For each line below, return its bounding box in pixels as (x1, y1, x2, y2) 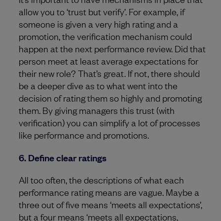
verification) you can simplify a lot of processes (19, 116, 200, 128)
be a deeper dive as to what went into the (19, 79, 178, 91)
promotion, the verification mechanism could (19, 30, 192, 42)
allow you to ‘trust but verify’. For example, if (19, 5, 184, 17)
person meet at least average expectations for (19, 54, 198, 67)
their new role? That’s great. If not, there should (19, 67, 200, 79)
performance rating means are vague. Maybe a (19, 185, 199, 198)
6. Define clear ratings (19, 150, 107, 164)
